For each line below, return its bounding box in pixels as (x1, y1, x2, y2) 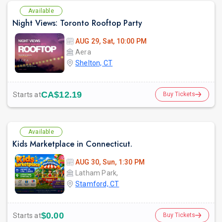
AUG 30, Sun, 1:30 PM (75, 158, 145, 166)
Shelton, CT (75, 59, 113, 67)
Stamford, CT (75, 180, 119, 188)
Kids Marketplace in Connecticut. (12, 138, 132, 150)
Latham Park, (75, 169, 118, 177)
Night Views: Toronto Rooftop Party (12, 17, 142, 29)
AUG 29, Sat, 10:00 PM (75, 37, 147, 46)
